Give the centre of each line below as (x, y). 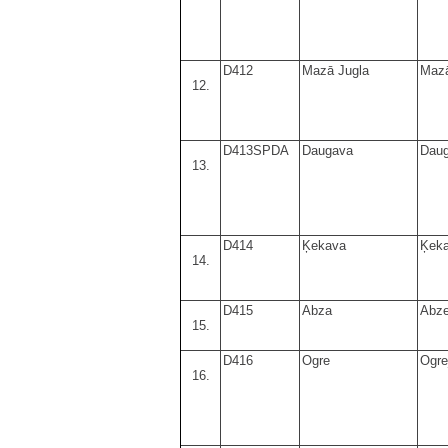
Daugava (327, 150)
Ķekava (324, 245)
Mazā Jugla (335, 70)
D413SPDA (256, 150)
